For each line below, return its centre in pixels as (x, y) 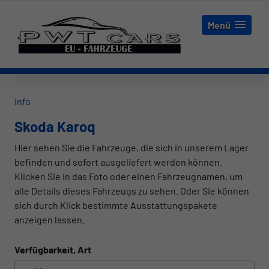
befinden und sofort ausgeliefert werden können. (118, 162)
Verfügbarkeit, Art (53, 249)
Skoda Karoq (55, 126)
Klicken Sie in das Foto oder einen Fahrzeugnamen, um (128, 176)
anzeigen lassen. (50, 219)
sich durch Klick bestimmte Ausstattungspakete (116, 205)
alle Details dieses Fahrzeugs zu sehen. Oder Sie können (132, 190)
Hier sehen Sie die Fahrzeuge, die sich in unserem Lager (131, 147)
